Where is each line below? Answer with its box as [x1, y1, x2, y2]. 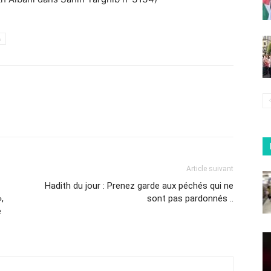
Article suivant [186, 165, 233, 173]
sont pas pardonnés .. [147, 193, 233, 204]
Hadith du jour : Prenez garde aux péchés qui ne [45, 180, 233, 191]
